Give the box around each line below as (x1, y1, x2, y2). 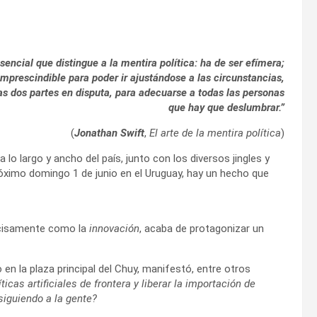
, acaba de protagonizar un (139, 221, 264, 235)
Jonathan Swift (74, 126, 145, 139)
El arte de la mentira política (149, 126, 282, 139)
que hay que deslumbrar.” (168, 100, 285, 114)
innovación (89, 221, 139, 235)
